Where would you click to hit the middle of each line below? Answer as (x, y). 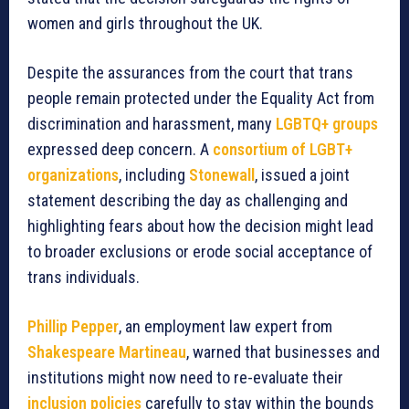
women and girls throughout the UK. (145, 24)
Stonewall (222, 175)
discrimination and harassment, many (152, 124)
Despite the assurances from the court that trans (190, 73)
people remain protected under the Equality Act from (201, 99)
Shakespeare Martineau (107, 352)
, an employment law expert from (225, 327)
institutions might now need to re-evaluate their (185, 378)
